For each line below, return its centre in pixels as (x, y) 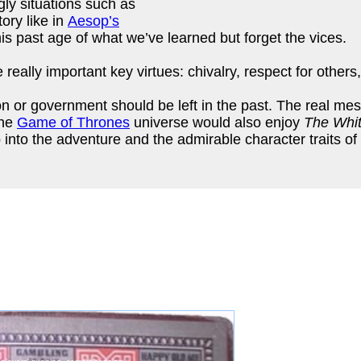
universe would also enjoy (217, 122)
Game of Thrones (73, 122)
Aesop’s (93, 21)
